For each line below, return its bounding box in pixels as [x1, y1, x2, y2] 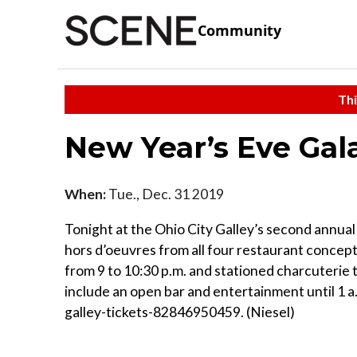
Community [198, 21, 281, 41]
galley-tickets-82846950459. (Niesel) [65, 303, 295, 320]
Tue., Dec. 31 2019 [106, 185, 224, 202]
